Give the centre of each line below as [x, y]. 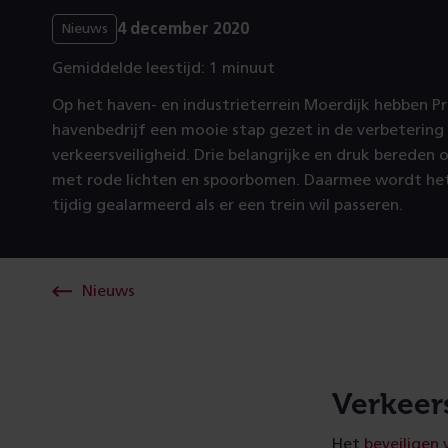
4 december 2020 [183, 28]
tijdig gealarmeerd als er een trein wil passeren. [227, 205]
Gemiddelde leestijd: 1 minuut [163, 68]
